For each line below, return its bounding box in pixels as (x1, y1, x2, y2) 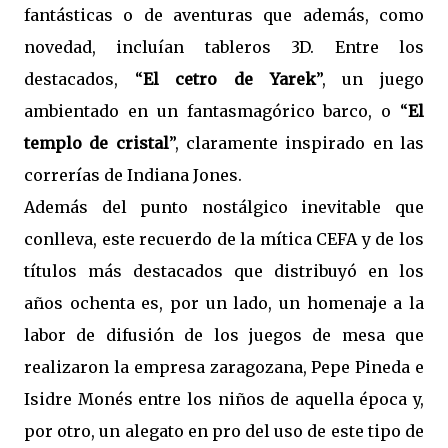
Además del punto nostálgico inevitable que (24, 197, 424, 217)
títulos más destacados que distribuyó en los (24, 261, 424, 281)
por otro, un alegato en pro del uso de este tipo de (24, 421, 424, 441)
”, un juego (315, 69, 425, 89)
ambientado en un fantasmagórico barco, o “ (24, 101, 408, 121)
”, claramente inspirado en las (168, 133, 425, 153)
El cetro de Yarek (142, 69, 316, 89)
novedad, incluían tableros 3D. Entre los (24, 37, 424, 57)
